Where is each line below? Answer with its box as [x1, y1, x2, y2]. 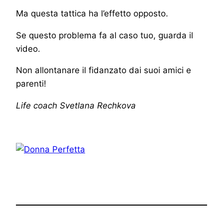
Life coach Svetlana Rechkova [16, 101, 136, 111]
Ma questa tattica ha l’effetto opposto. [16, 8, 168, 18]
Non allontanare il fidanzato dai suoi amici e [16, 65, 191, 76]
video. [16, 43, 40, 54]
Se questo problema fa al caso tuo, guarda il [16, 30, 193, 40]
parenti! [16, 79, 46, 89]
